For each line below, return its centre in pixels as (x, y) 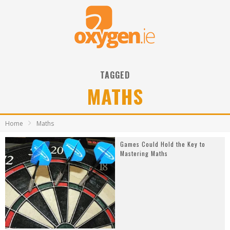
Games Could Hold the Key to (163, 144)
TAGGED (115, 75)
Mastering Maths (144, 153)
